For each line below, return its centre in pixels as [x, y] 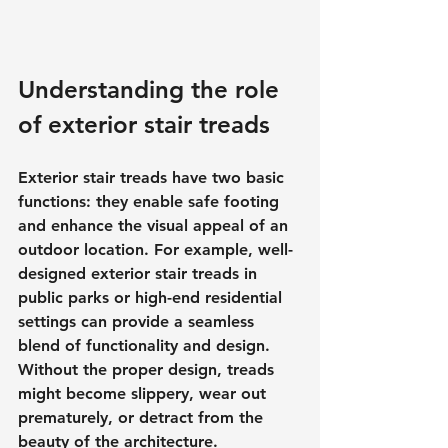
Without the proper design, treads [148, 370]
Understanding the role [152, 90]
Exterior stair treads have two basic [153, 178]
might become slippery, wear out [144, 394]
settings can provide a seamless [138, 322]
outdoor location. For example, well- [155, 250]
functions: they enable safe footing [151, 202]
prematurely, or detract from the [143, 418]
